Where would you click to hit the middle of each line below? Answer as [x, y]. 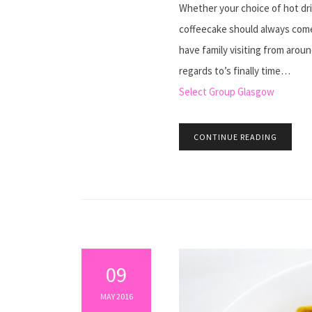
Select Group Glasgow [227, 92]
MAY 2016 [116, 296]
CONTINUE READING [235, 137]
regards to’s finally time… [235, 71]
